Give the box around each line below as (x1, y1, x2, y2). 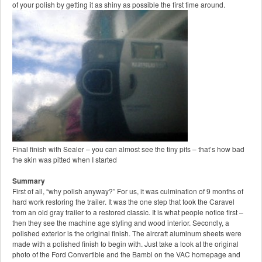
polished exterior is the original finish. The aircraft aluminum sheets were (12, 228, 242, 239)
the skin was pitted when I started (12, 154, 117, 165)
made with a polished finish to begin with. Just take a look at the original (12, 239, 239, 249)
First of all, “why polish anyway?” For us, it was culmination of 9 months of (12, 186, 243, 196)
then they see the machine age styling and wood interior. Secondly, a (12, 218, 229, 228)
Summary (12, 175, 45, 187)
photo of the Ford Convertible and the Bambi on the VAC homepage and (12, 249, 240, 260)
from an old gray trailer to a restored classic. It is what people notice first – (12, 207, 243, 218)
